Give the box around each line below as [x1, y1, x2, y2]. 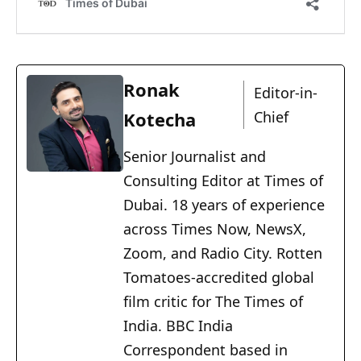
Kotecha [123, 107, 196, 132]
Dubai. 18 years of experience [123, 195, 325, 215]
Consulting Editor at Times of [123, 171, 323, 191]
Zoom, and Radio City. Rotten [123, 243, 322, 263]
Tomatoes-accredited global [123, 268, 314, 288]
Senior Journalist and [123, 147, 266, 167]
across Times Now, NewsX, [123, 219, 306, 239]
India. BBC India [123, 316, 233, 336]
